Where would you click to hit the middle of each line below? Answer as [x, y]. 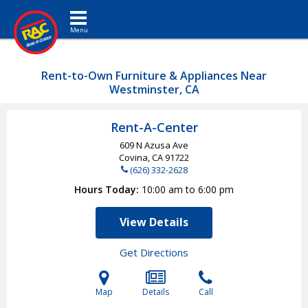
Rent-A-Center [154, 127]
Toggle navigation [101, 10]
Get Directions [154, 252]
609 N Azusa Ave [154, 145]
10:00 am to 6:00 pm [188, 189]
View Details [154, 222]
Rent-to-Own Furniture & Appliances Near [154, 76]
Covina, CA [142, 157]
